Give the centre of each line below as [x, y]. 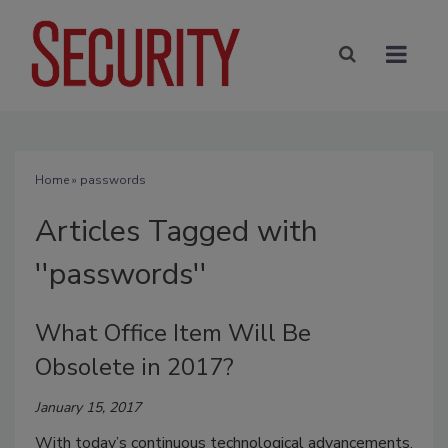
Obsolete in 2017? [134, 366]
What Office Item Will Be [173, 332]
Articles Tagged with [176, 231]
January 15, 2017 [88, 407]
